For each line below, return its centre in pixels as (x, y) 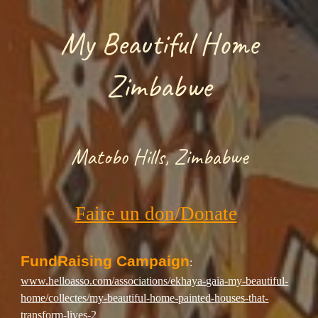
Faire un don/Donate (156, 214)
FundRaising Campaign (105, 262)
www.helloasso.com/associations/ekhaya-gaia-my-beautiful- (155, 281)
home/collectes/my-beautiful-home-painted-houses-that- (145, 298)
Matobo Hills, (122, 157)
